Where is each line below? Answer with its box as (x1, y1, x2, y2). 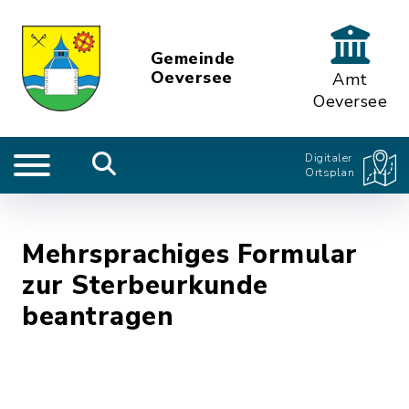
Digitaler (305, 151, 352, 165)
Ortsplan (305, 165, 354, 180)
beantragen (22, 299, 173, 334)
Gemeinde (150, 47, 236, 69)
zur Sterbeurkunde (22, 267, 268, 303)
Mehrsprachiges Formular (22, 236, 358, 272)
